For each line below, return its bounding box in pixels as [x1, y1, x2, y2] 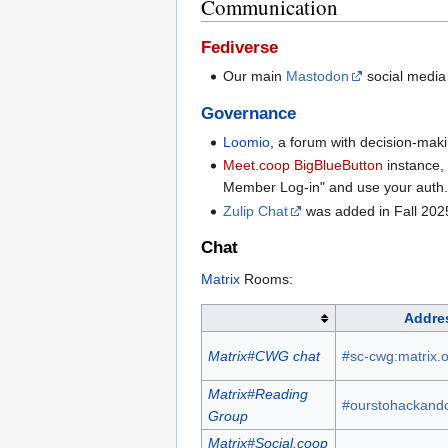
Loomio [223, 134, 271, 151]
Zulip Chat [223, 202, 289, 219]
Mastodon [286, 68, 350, 85]
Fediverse [201, 38, 278, 58]
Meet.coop [223, 157, 291, 174]
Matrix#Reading [207, 386, 308, 403]
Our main [223, 68, 287, 85]
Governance [201, 103, 296, 123]
